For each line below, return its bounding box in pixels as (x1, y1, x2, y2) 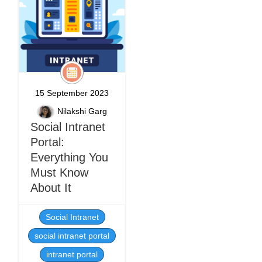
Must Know (30, 166, 88, 179)
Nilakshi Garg (57, 106, 107, 116)
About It (30, 181, 71, 194)
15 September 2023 (35, 88, 109, 98)
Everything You (30, 151, 108, 164)
